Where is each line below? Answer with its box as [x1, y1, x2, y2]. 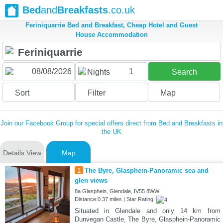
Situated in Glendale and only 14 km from [74, 207, 221, 215]
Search [171, 68, 197, 77]
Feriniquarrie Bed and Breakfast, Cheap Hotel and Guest [25, 21, 198, 29]
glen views [74, 177, 108, 185]
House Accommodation [75, 31, 148, 39]
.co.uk [108, 4, 135, 15]
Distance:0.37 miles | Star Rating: [74, 196, 156, 203]
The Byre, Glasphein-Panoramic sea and [84, 167, 209, 175]
